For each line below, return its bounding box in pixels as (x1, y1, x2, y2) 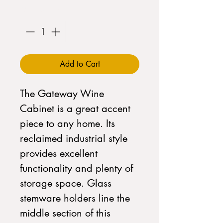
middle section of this (20, 207, 111, 220)
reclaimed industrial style (20, 132, 127, 145)
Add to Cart (59, 59, 100, 69)
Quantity (20, 4, 53, 16)
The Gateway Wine (20, 87, 104, 100)
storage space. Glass (20, 177, 111, 190)
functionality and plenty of (20, 162, 133, 175)
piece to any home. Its (20, 117, 115, 130)
